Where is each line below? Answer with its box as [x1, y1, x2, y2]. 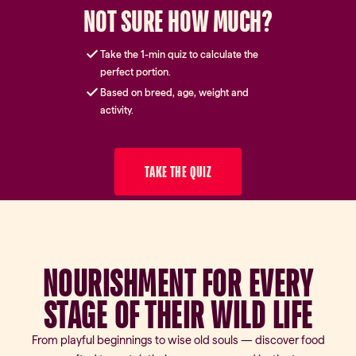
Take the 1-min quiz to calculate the [99, 48, 258, 61]
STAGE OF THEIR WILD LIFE [43, 292, 313, 338]
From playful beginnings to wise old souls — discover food [31, 333, 325, 347]
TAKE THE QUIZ [145, 163, 211, 181]
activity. [99, 104, 133, 117]
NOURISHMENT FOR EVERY [42, 260, 314, 306]
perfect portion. [99, 66, 171, 79]
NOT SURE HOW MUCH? [83, 3, 273, 39]
